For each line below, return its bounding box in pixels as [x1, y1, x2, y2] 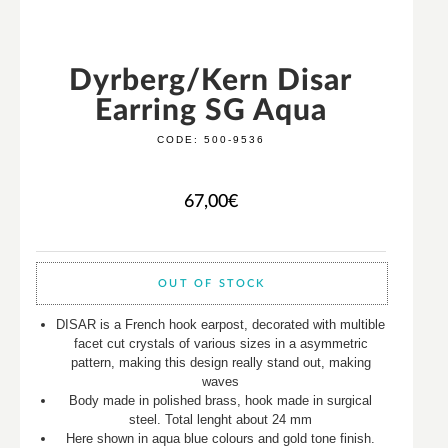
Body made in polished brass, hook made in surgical [69, 393, 373, 409]
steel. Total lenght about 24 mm [129, 412, 313, 428]
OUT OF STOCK [158, 278, 266, 290]
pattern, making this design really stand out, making [70, 355, 371, 371]
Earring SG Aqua [94, 96, 327, 127]
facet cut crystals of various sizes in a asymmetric [73, 336, 368, 352]
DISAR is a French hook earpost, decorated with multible [56, 317, 386, 333]
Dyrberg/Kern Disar [69, 66, 353, 97]
